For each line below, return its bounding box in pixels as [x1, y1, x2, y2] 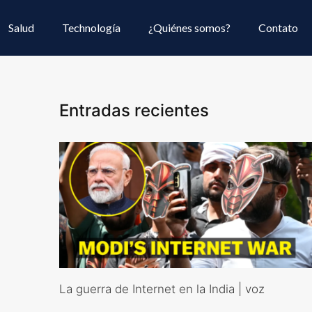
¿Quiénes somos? [148, 21, 231, 34]
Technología [62, 21, 120, 34]
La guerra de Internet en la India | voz [58, 282, 265, 297]
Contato [258, 21, 298, 34]
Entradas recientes [58, 100, 209, 120]
